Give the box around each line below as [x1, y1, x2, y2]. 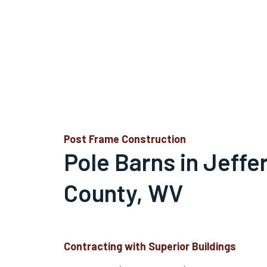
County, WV [64, 178, 184, 207]
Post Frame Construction [64, 132, 187, 145]
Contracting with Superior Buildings [64, 240, 237, 253]
